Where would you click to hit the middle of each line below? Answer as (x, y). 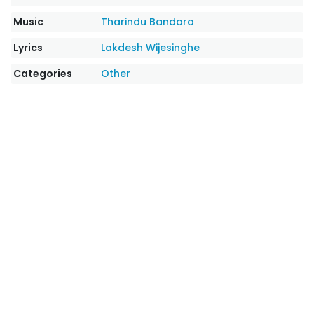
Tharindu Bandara (148, 22)
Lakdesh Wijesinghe (151, 48)
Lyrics (28, 48)
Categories (43, 74)
